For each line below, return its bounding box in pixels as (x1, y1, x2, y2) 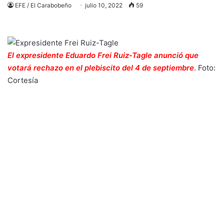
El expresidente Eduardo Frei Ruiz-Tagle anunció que (7, 50, 198, 60)
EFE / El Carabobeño (15, 1, 71, 9)
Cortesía (7, 75, 38, 85)
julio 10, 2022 (85, 1, 122, 9)
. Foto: (194, 63, 215, 72)
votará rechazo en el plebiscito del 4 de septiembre (7, 63, 194, 72)
